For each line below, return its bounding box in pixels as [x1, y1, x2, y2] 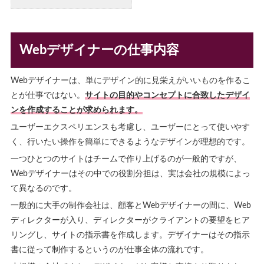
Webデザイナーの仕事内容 [19, 43, 179, 57]
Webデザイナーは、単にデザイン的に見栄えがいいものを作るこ [10, 76, 250, 85]
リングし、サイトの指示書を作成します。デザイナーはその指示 [10, 230, 250, 239]
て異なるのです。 [10, 184, 77, 193]
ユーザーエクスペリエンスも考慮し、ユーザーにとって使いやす [10, 123, 250, 131]
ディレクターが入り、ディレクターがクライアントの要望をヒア [10, 216, 250, 225]
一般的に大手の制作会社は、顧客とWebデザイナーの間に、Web [10, 201, 251, 210]
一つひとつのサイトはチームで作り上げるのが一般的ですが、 [10, 154, 242, 163]
